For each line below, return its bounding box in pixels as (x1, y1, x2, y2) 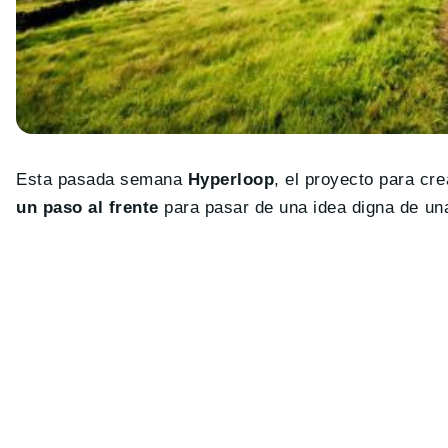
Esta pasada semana (16, 170, 188, 190)
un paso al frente (16, 198, 159, 218)
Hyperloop (187, 170, 275, 190)
